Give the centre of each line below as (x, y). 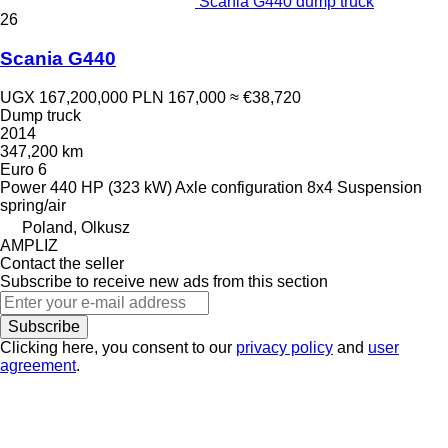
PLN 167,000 (179, 97)
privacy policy (284, 347)
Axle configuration (239, 187)
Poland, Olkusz (76, 227)
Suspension (379, 187)
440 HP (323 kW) (111, 187)
